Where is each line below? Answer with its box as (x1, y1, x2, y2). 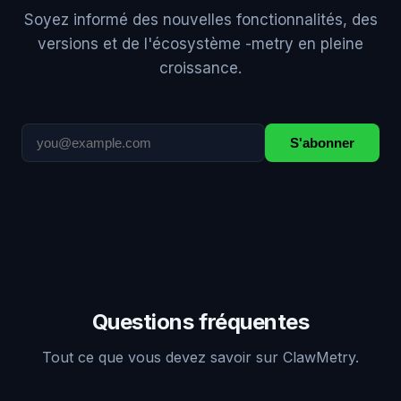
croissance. (159, 59, 242, 78)
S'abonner (290, 135, 354, 151)
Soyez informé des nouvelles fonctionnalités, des (23, 11, 378, 30)
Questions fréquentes (91, 309, 310, 336)
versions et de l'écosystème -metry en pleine (38, 35, 363, 54)
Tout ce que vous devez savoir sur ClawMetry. (42, 348, 359, 367)
